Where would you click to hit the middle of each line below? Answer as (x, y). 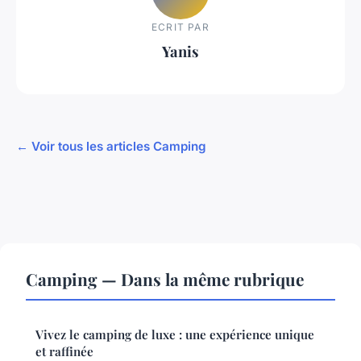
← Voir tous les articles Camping (111, 147)
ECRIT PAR (180, 27)
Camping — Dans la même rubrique (165, 279)
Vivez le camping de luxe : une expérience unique (175, 335)
